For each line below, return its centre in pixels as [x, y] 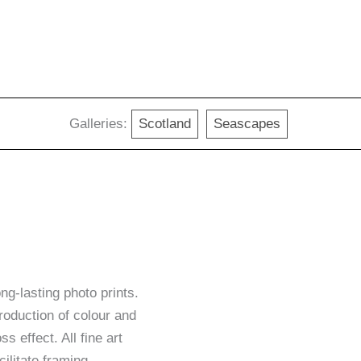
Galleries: [98, 123]
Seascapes [247, 123]
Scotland [165, 123]
